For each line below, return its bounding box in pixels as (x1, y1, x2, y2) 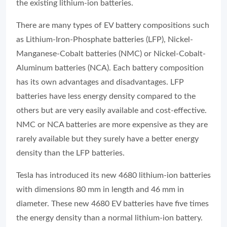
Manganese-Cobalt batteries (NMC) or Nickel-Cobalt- (16, 50, 206, 58)
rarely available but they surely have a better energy (16, 135, 199, 143)
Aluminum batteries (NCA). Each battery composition (16, 64, 204, 72)
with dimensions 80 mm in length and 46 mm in (16, 185, 184, 194)
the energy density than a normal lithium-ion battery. (16, 214, 203, 222)
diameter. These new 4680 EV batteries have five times (16, 200, 209, 208)
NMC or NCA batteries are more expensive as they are (16, 121, 208, 129)
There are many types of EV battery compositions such (16, 21, 209, 29)
